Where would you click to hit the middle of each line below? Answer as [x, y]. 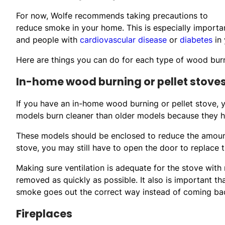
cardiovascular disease [123, 39]
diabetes [196, 39]
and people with [48, 39]
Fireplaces [44, 213]
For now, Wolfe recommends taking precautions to [112, 15]
